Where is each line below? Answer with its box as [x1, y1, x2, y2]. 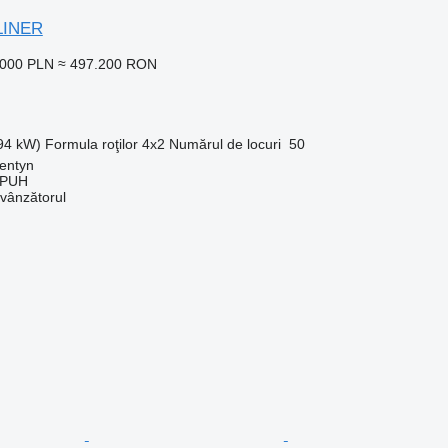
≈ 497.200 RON [57, 55, 157, 72]
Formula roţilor [44, 135, 138, 152]
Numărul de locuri [168, 135, 281, 152]
